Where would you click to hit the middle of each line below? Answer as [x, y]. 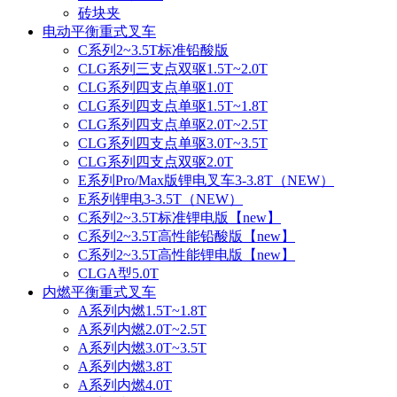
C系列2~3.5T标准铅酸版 [153, 50]
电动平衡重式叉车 [99, 31]
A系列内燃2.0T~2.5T [142, 329]
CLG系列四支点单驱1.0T [156, 87]
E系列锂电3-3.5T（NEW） [160, 198]
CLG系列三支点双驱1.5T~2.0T [173, 68]
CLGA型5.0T [118, 273]
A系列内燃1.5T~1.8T [142, 310]
